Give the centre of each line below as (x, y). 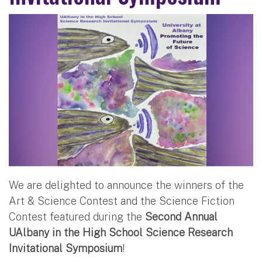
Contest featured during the (77, 216)
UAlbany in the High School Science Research (121, 232)
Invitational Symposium (65, 248)
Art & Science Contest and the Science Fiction (122, 201)
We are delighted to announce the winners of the (126, 185)
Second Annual (181, 216)
